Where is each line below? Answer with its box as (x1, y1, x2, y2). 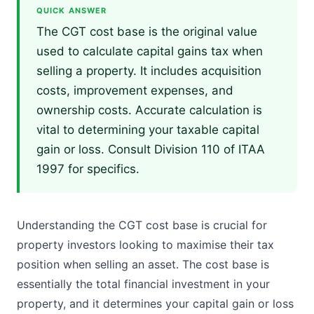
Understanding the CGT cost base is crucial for (17, 218, 267, 232)
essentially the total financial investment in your (17, 277, 270, 291)
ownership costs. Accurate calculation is (36, 103, 262, 117)
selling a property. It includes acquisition (36, 64, 261, 78)
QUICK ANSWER (36, 6, 107, 15)
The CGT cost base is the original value (36, 25, 257, 39)
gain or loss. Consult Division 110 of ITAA (36, 142, 265, 156)
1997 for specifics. (36, 162, 139, 176)
